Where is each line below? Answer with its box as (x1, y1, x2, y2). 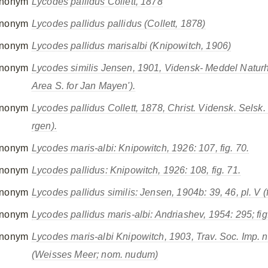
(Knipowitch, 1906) (147, 41, 232, 51)
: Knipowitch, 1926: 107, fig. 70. (113, 143, 249, 153)
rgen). (32, 121, 57, 131)
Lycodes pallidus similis (32, 187, 135, 197)
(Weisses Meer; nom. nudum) (32, 249, 159, 260)
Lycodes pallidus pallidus (32, 19, 142, 29)
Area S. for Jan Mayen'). (32, 81, 135, 91)
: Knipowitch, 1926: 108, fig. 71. (105, 165, 240, 175)
